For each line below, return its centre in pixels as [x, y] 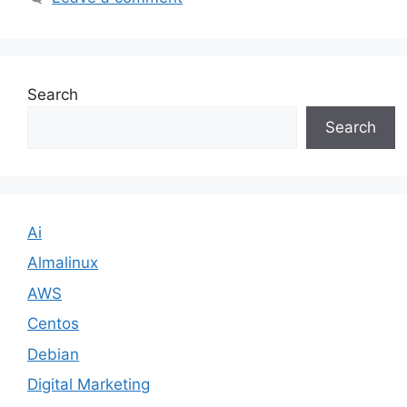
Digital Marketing [89, 384]
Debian [53, 354]
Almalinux [63, 263]
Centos [53, 323]
